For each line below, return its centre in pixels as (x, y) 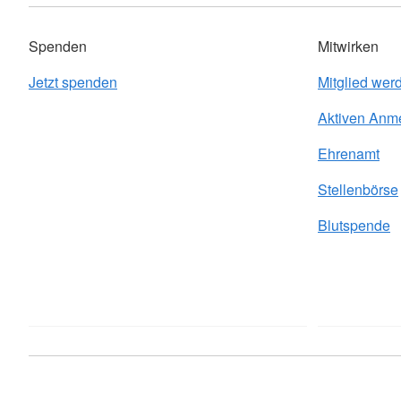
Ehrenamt (349, 154)
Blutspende (354, 225)
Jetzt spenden (73, 82)
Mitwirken (348, 46)
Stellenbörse (358, 189)
